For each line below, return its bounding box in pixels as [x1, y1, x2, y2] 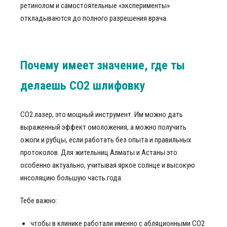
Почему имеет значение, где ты [20, 58, 185, 72]
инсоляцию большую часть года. [20, 173, 123, 182]
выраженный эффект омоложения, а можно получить [20, 123, 186, 132]
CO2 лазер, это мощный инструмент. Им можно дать [20, 110, 183, 119]
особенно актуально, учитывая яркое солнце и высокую [20, 161, 195, 170]
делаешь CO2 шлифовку [20, 79, 145, 93]
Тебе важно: [20, 196, 57, 205]
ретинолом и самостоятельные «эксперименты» [20, 1, 170, 10]
